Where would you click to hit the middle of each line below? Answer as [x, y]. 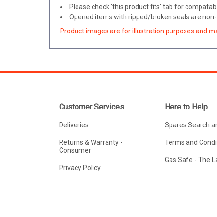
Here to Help [186, 107]
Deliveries [74, 125]
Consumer [75, 150]
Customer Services [91, 107]
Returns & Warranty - [91, 142]
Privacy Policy [80, 168]
